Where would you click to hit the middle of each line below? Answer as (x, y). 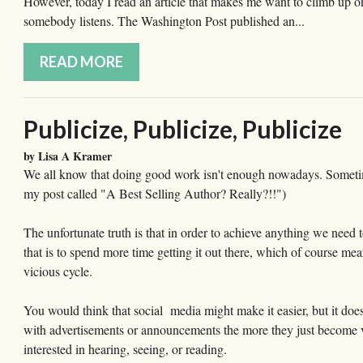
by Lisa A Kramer (68, 156)
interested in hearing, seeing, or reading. (125, 349)
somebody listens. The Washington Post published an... (164, 21)
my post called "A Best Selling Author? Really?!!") (155, 194)
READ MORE (81, 62)
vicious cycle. (58, 271)
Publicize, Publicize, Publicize (183, 129)
